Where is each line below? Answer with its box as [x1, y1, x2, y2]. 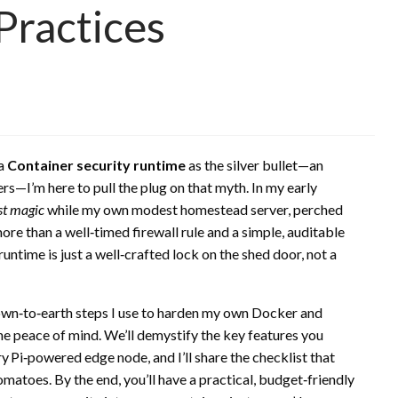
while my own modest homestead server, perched [44, 200, 343, 218]
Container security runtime [7, 155, 186, 173]
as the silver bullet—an [186, 155, 323, 173]
